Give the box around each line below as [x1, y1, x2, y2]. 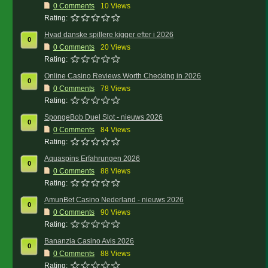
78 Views [100, 84, 130, 93]
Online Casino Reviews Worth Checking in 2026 [44, 72, 201, 80]
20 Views [100, 43, 130, 51]
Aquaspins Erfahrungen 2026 [44, 154, 140, 163]
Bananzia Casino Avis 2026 [44, 237, 134, 245]
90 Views [100, 208, 130, 217]
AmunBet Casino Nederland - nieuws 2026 [44, 196, 184, 204]
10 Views [100, 2, 130, 10]
